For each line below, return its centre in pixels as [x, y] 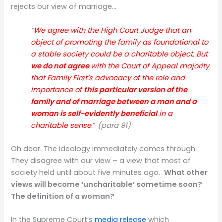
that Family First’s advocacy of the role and [108, 78]
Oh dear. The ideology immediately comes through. [104, 148]
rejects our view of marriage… [64, 7]
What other [186, 172]
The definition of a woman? [63, 196]
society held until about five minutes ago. [88, 172]
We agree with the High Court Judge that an [112, 30]
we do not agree [61, 66]
